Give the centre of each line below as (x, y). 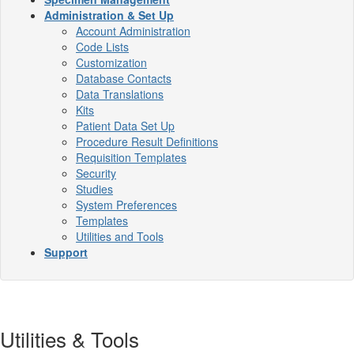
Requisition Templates (131, 157)
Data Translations (120, 94)
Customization (111, 62)
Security (96, 173)
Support (66, 252)
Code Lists (102, 46)
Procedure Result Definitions (147, 141)
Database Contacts (124, 78)
